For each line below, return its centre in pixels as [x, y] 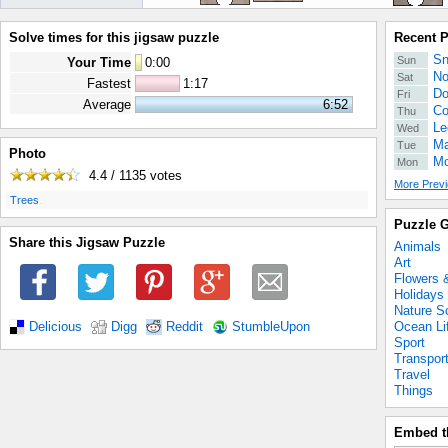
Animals [417, 246]
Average [107, 104]
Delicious [55, 326]
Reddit [184, 326]
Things [413, 390]
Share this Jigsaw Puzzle [87, 243]
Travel [412, 374]
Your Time [99, 62]
